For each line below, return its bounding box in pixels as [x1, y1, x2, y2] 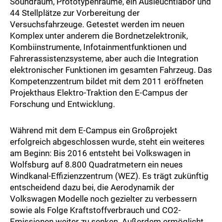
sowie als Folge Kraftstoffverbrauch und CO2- [10, 205, 181, 216]
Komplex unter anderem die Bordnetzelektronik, [10, 31, 188, 41]
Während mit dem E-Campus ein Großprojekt [10, 125, 177, 136]
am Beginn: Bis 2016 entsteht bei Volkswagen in [10, 148, 190, 159]
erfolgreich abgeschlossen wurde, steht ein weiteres [10, 137, 205, 147]
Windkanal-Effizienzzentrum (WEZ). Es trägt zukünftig [10, 171, 209, 181]
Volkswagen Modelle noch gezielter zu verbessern [10, 194, 197, 204]
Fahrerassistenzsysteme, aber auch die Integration [10, 54, 198, 64]
